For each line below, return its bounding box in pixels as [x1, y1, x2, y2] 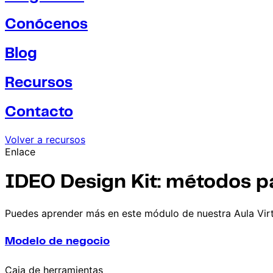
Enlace [5, 146, 35, 158]
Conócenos [5, 18, 88, 32]
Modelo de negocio [5, 235, 110, 247]
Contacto [5, 105, 73, 120]
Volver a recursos [5, 133, 85, 146]
